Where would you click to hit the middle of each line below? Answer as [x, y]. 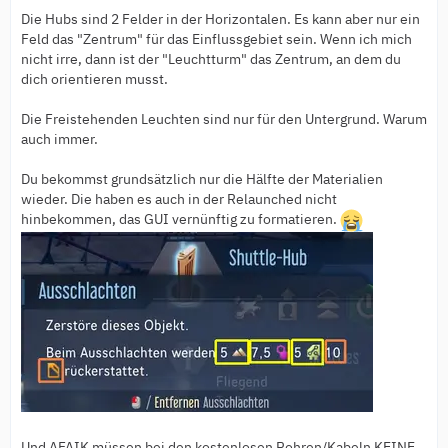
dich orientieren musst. [94, 79]
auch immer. [59, 139]
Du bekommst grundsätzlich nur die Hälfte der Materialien [202, 179]
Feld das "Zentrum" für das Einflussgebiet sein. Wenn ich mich [216, 39]
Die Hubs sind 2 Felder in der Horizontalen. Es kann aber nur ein [220, 19]
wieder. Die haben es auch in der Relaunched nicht [179, 199]
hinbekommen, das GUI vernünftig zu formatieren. [180, 219]
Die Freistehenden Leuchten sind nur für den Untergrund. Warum [224, 119]
